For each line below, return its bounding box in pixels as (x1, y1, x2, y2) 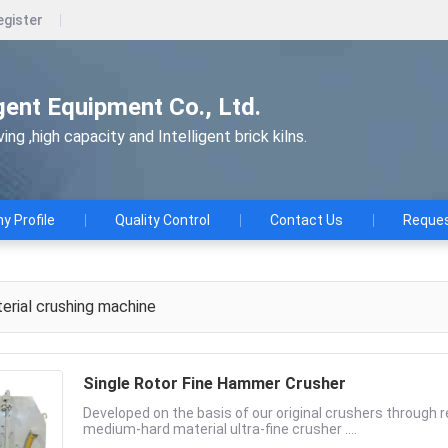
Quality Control (115, 212, 210, 228)
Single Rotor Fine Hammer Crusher (83, 374, 346, 393)
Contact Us (270, 212, 343, 228)
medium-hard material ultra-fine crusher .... (83, 421, 357, 437)
